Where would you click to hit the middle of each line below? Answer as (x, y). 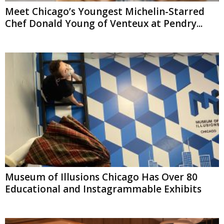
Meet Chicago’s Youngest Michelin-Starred (105, 12)
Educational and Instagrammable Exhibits (103, 189)
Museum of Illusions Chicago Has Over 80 (101, 177)
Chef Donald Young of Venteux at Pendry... (104, 24)
